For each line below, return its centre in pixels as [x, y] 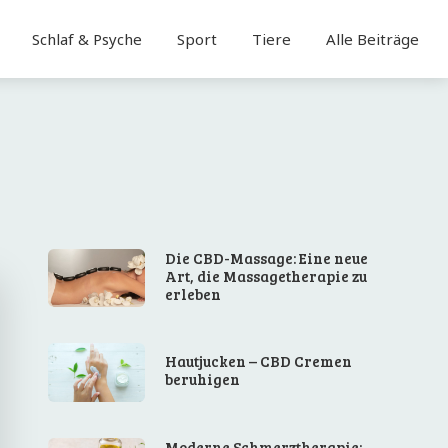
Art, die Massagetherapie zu [266, 276]
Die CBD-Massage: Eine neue [267, 258]
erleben [193, 294]
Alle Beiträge [372, 39]
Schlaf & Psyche [86, 39]
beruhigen [203, 379]
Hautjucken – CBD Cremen [259, 361]
